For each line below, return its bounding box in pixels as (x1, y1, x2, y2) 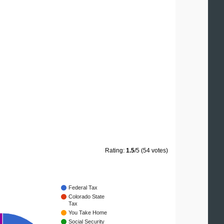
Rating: (105, 147, 126, 154)
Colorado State (68, 193, 104, 200)
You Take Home (68, 209, 107, 216)
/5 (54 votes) (134, 147, 168, 154)
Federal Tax (68, 184, 97, 191)
